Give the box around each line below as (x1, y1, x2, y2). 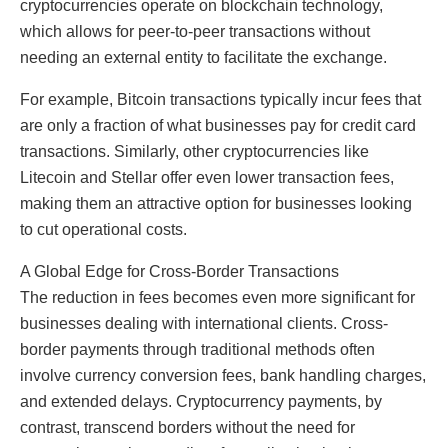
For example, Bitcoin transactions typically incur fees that (20, 90, 421, 108)
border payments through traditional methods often (20, 340, 375, 358)
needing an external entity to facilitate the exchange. (20, 48, 387, 66)
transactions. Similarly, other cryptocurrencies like (20, 142, 369, 160)
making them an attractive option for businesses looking (20, 194, 412, 212)
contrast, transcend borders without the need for (20, 418, 355, 436)
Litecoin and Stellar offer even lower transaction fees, (20, 168, 394, 186)
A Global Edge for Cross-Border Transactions (20, 262, 339, 280)
